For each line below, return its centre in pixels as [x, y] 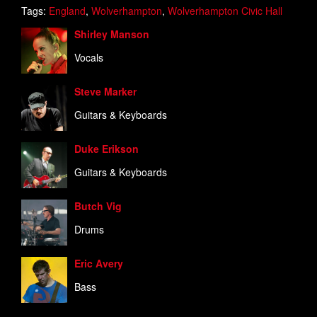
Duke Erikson [106, 148]
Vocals [89, 57]
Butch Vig [98, 206]
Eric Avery [99, 263]
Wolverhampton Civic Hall [225, 10]
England [67, 10]
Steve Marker [105, 91]
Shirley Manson [112, 34]
